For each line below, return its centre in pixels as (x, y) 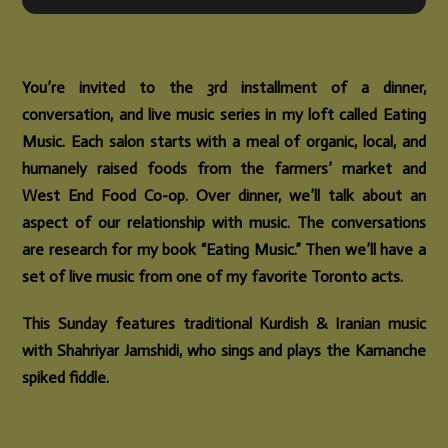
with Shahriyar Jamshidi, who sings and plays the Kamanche (224, 350)
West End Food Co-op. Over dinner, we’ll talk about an (224, 196)
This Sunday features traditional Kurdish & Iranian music (224, 323)
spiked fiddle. (66, 377)
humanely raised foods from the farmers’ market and (224, 169)
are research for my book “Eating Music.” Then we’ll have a (224, 250)
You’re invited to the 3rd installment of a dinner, (224, 88)
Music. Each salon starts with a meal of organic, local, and (224, 142)
